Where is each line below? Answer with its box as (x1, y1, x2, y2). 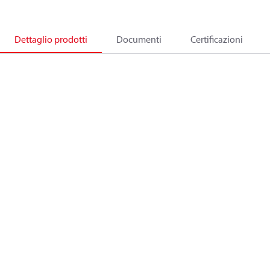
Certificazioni (190, 33, 243, 45)
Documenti (116, 33, 162, 45)
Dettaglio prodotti (14, 33, 87, 45)
